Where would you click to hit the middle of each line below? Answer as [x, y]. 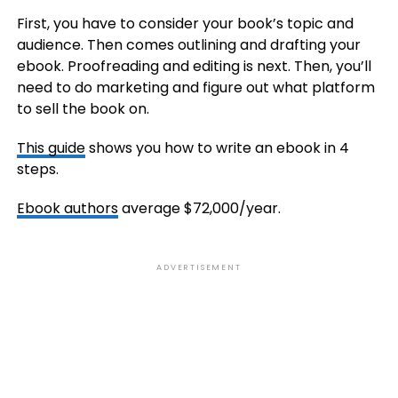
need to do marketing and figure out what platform [195, 88]
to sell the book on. [83, 109]
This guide [51, 148]
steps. [37, 170]
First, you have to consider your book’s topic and [185, 24]
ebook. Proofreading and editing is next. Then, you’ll [194, 67]
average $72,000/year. [199, 209]
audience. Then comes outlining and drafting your [188, 45]
